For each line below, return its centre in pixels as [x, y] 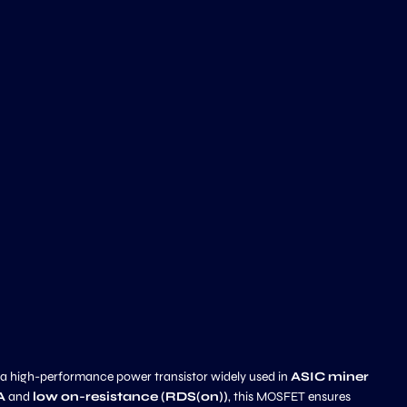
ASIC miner [330, 377]
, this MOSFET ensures [289, 397]
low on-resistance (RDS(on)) [130, 397]
